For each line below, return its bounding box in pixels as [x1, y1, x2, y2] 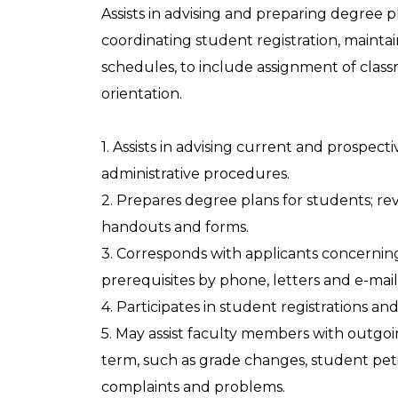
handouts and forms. [101, 219, 249, 236]
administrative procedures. [101, 165, 290, 183]
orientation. [101, 85, 182, 103]
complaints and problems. [101, 378, 285, 396]
